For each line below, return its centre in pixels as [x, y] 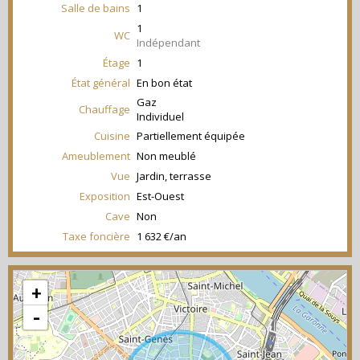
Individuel [160, 117]
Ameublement [96, 156]
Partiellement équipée [191, 136]
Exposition [105, 196]
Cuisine [112, 136]
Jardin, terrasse [174, 176]
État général [101, 83]
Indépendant [168, 43]
